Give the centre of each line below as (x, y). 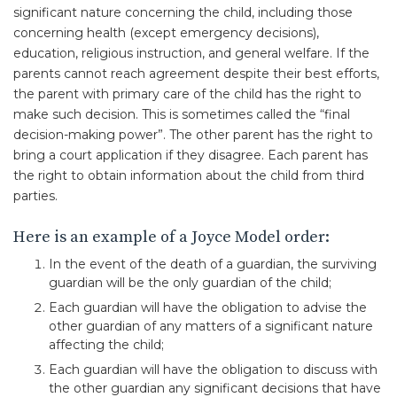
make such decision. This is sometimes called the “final (182, 114)
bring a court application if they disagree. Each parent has (191, 155)
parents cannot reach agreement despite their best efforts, (196, 74)
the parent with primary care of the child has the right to (187, 94)
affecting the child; (106, 345)
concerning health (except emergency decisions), (166, 33)
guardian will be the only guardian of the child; (190, 283)
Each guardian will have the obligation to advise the (208, 307)
